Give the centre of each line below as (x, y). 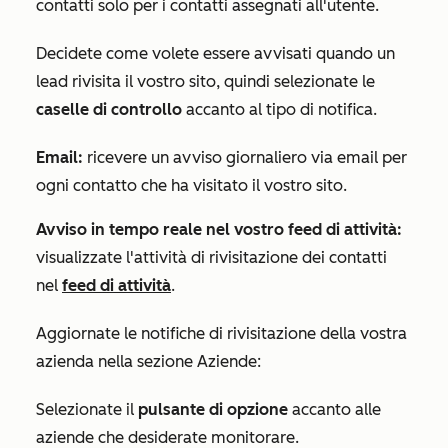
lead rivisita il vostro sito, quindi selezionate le (205, 82)
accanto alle (336, 410)
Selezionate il (87, 410)
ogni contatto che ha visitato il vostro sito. (191, 186)
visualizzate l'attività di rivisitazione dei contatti (211, 258)
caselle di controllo (111, 110)
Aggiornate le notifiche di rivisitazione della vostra (221, 334)
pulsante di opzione (215, 410)
